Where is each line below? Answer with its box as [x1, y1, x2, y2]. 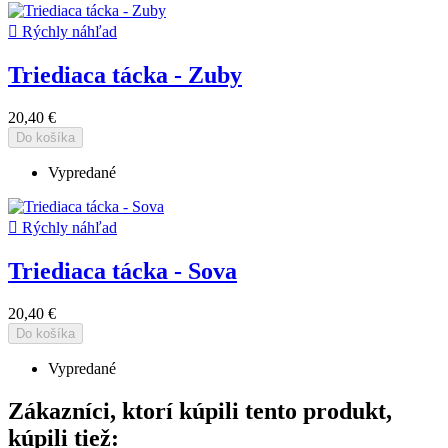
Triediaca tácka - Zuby [8, 61, 242, 88]
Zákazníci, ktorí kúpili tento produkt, [8, 397, 392, 424]
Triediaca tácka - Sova [8, 257, 237, 284]
